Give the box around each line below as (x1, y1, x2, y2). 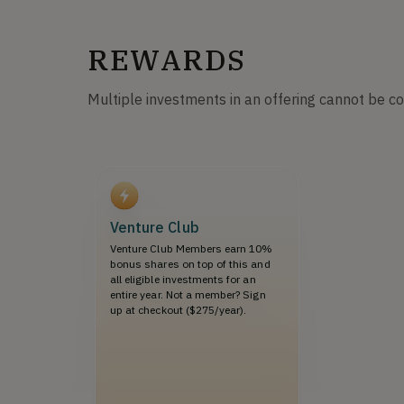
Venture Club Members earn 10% (110, 242, 273, 255)
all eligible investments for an (110, 272, 256, 286)
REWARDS (87, 41, 246, 78)
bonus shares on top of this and (110, 257, 271, 271)
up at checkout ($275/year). (110, 303, 247, 317)
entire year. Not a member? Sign (110, 288, 266, 301)
